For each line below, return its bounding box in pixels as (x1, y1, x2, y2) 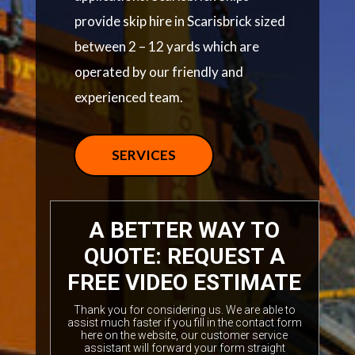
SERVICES (111, 147, 176, 163)
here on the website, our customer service (81, 329, 288, 342)
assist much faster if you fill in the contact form (67, 316, 302, 329)
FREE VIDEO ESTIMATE (67, 269, 302, 296)
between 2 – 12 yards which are (74, 38, 259, 55)
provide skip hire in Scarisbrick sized (74, 13, 285, 29)
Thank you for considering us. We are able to (73, 303, 296, 316)
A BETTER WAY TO (89, 217, 281, 243)
